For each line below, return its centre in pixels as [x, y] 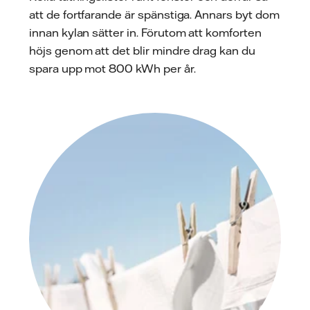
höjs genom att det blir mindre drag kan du [142, 50]
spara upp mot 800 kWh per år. [112, 68]
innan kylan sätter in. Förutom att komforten [145, 32]
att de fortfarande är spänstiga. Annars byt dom [154, 14]
